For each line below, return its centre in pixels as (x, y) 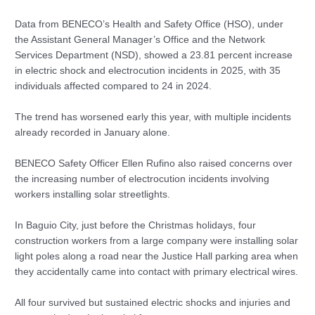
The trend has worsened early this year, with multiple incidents (153, 117)
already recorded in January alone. (93, 133)
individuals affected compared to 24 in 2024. (114, 86)
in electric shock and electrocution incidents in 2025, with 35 (148, 71)
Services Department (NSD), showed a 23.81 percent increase (154, 56)
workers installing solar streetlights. (93, 195)
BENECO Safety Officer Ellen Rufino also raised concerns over (154, 164)
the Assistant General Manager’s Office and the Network (140, 40)
